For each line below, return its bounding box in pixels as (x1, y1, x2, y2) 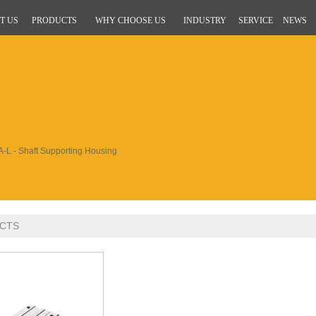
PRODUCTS (32, 16, 77, 25)
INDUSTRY (183, 16, 226, 25)
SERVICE (238, 16, 273, 25)
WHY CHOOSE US (95, 16, 166, 25)
